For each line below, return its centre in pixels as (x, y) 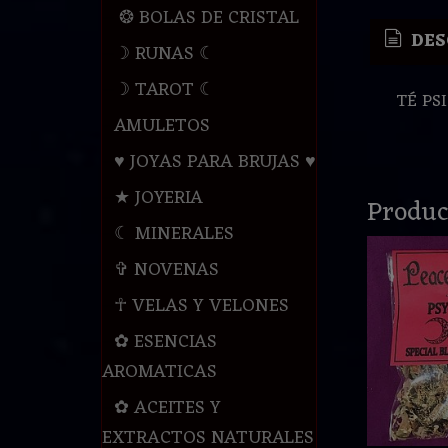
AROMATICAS (159, 372)
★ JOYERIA (158, 198)
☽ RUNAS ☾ (164, 54)
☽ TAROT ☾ (164, 90)
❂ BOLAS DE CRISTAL (206, 18)
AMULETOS (161, 126)
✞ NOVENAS (166, 270)
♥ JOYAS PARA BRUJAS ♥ (214, 162)
